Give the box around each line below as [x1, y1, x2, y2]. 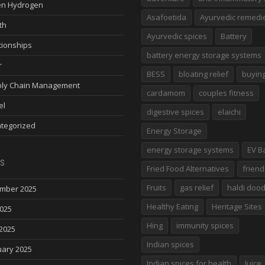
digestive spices [147, 106, 204, 117]
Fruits [147, 182, 166, 193]
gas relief [180, 182, 214, 193]
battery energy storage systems [147, 50, 261, 60]
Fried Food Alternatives [147, 163, 229, 174]
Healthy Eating [147, 201, 198, 212]
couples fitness [199, 88, 254, 98]
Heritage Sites [212, 201, 262, 212]
